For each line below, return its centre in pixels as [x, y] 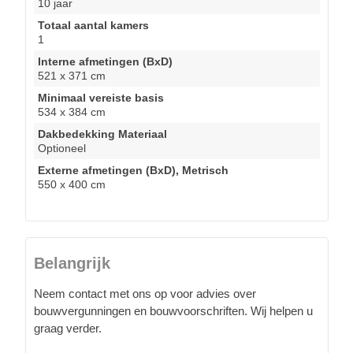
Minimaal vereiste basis [101, 97]
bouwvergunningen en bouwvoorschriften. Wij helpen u [173, 310]
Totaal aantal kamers [93, 25]
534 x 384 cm [72, 111]
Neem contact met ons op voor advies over [145, 293]
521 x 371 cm [72, 75]
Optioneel [62, 148]
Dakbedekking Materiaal [102, 134]
